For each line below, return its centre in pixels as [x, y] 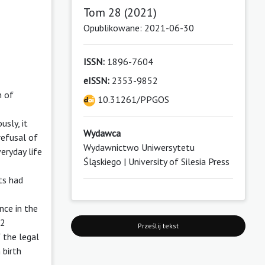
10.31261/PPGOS [132, 99]
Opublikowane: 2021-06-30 [138, 28]
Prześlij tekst [158, 225]
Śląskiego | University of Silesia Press [156, 161]
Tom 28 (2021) [120, 12]
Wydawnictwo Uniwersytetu [139, 147]
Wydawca [102, 133]
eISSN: [96, 80]
